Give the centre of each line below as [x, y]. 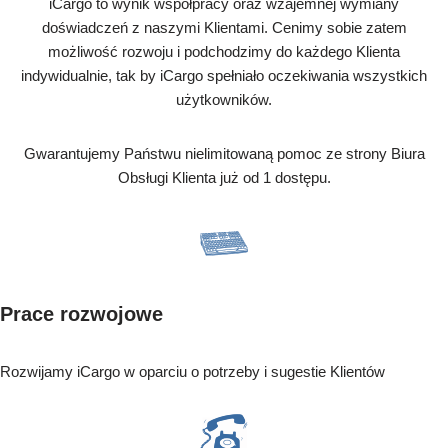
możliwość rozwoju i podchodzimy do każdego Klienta [224, 52]
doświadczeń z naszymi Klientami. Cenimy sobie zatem [224, 28]
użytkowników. [224, 100]
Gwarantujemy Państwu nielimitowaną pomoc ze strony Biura [224, 154]
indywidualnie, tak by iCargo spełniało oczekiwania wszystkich [224, 76]
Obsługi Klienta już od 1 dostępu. [224, 178]
